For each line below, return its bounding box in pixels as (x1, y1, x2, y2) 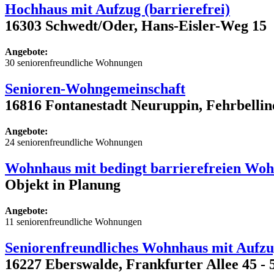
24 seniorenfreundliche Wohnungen (5, 137, 143, 147)
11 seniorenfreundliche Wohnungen (5, 216, 142, 227)
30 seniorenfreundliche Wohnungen (5, 57, 143, 68)
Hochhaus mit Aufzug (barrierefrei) (5, 1, 230, 18)
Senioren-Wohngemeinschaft (5, 81, 185, 97)
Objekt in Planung (5, 176, 120, 193)
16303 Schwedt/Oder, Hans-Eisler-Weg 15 (5, 18, 267, 34)
